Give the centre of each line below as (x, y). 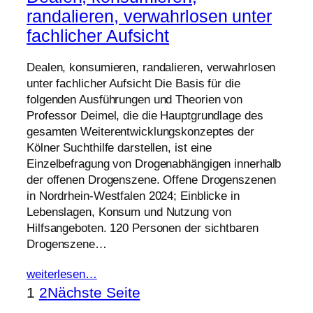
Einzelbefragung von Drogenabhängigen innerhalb (154, 164)
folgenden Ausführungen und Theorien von (135, 100)
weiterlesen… (62, 274)
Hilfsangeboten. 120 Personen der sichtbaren (143, 228)
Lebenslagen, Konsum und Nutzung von (129, 212)
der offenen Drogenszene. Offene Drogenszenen (151, 180)
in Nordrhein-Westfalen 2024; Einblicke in (133, 196)
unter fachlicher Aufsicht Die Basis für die (133, 84)
